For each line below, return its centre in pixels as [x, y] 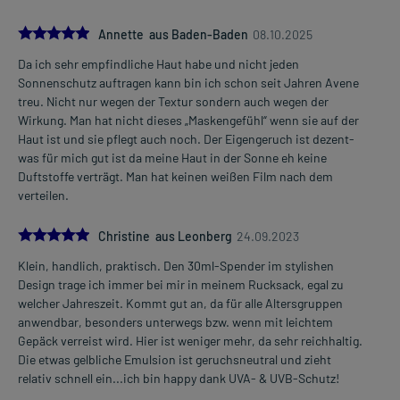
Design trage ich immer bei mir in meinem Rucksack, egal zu [181, 285]
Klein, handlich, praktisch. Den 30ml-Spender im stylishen [176, 266]
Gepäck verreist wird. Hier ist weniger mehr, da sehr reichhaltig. [190, 341]
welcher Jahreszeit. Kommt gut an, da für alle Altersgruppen [180, 304]
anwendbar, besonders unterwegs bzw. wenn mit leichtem [175, 322]
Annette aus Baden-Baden [173, 35]
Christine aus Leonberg [165, 237]
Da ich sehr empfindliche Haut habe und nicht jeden [158, 64]
